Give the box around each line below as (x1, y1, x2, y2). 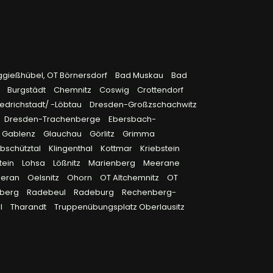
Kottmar (101, 143, 134, 154)
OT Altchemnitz (100, 172, 161, 183)
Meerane (143, 157, 180, 169)
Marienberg (88, 157, 137, 169)
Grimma (122, 128, 155, 140)
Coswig (99, 84, 131, 96)
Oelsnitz (27, 172, 61, 183)
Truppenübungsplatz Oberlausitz (54, 201, 185, 213)
